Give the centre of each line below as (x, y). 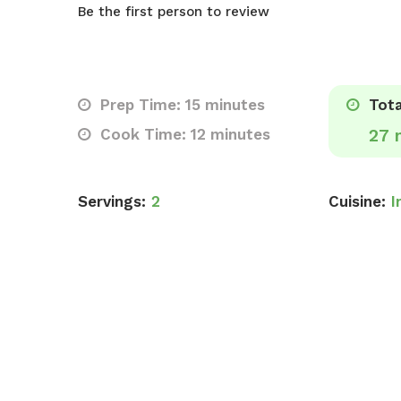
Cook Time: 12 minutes (183, 134)
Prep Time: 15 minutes (180, 105)
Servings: (112, 201)
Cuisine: (357, 201)
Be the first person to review (174, 12)
